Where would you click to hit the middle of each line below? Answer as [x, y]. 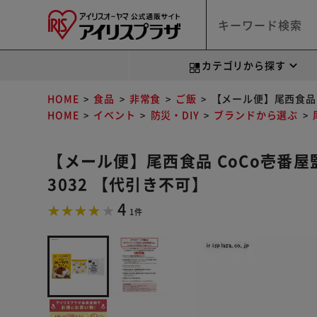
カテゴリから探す [243, 65]
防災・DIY [175, 115]
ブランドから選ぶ [256, 115]
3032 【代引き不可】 [128, 183]
